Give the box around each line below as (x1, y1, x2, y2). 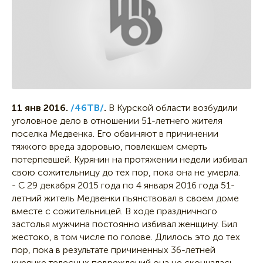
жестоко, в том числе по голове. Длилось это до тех (12, 231, 240, 243)
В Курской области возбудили (109, 102, 238, 114)
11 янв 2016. (12, 102, 68, 114)
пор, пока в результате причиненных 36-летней (12, 244, 215, 256)
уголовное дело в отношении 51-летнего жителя (12, 115, 222, 127)
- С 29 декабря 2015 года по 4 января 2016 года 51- (12, 180, 235, 191)
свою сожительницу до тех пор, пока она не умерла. (12, 167, 240, 178)
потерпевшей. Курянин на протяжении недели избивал (12, 154, 247, 166)
